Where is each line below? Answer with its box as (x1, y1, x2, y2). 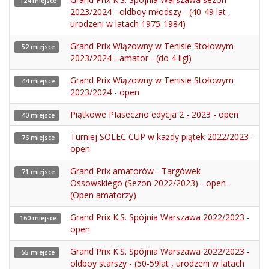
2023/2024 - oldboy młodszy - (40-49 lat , (70, 6, 231, 17)
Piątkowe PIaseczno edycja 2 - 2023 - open (70, 109, 238, 120)
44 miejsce (18, 77, 55, 85)
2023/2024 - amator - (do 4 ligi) (70, 52, 192, 64)
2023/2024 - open (70, 86, 139, 98)
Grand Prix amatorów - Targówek (70, 165, 201, 177)
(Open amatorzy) (70, 189, 136, 201)
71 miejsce (18, 168, 55, 176)
